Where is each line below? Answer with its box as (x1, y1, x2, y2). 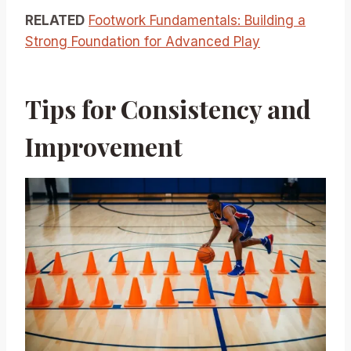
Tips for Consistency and (25, 91, 311, 125)
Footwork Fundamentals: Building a (89, 12, 306, 28)
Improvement (25, 128, 183, 163)
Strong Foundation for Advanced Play (25, 33, 260, 49)
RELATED (25, 12, 85, 28)
